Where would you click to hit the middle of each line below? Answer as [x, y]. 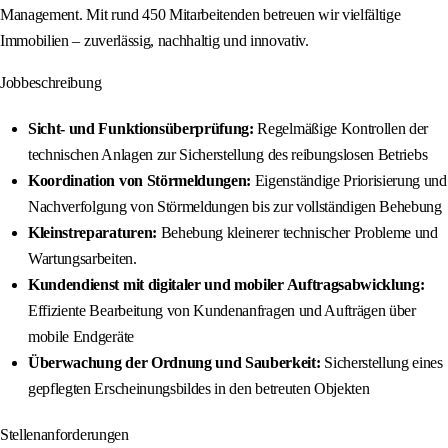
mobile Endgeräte [81, 337]
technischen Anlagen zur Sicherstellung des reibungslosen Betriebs [228, 155]
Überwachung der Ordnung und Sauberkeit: [174, 363]
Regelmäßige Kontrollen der [341, 129]
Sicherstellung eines [381, 363]
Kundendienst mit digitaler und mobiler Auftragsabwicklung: [226, 285]
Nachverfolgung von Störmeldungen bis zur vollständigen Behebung [235, 207]
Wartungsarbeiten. [82, 259]
